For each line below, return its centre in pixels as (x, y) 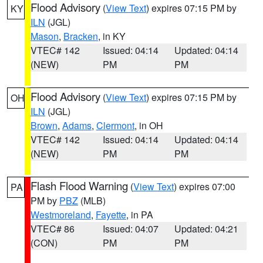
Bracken (81, 36)
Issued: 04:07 (130, 229)
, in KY (112, 36)
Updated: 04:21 (207, 229)
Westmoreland (61, 215)
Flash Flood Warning (79, 186)
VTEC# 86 (53, 229)
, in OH (149, 125)
